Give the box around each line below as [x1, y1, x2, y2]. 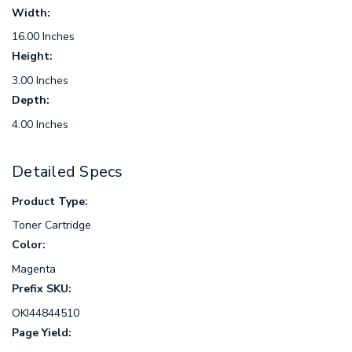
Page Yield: [12, 324, 71, 340]
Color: [12, 237, 46, 253]
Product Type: [12, 193, 88, 209]
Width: [12, 5, 50, 20]
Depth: [12, 92, 49, 108]
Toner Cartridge [12, 218, 91, 233]
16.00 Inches [12, 29, 75, 45]
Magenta [12, 262, 56, 277]
